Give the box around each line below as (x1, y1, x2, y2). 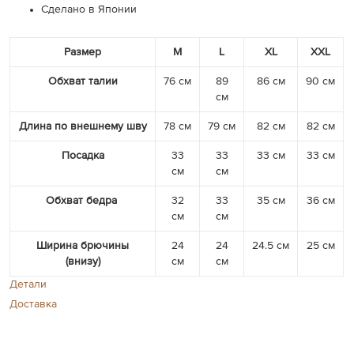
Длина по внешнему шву (18, 121, 147, 133)
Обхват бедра (45, 195, 120, 207)
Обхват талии (47, 76, 118, 88)
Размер (64, 47, 102, 58)
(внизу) (65, 256, 100, 268)
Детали (9, 279, 47, 291)
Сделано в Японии (41, 4, 137, 16)
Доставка (9, 299, 58, 311)
